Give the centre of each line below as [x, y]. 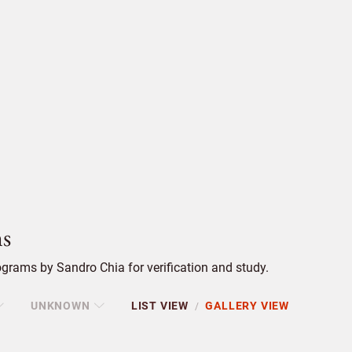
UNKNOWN [60, 306]
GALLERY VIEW [247, 306]
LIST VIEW [160, 306]
